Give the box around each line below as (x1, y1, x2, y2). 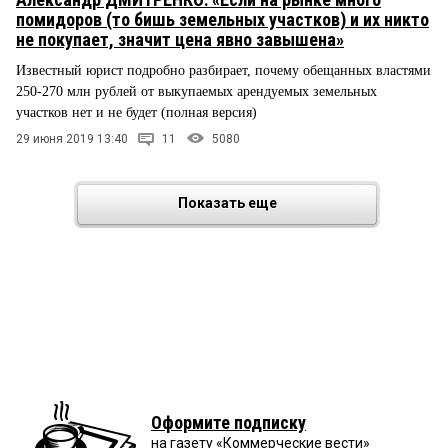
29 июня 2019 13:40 (16, 131, 128, 146)
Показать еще (177, 194, 277, 211)
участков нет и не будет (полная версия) (16, 104, 257, 120)
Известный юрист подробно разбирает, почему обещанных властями (16, 62, 431, 78)
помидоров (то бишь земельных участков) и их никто (16, 8, 429, 30)
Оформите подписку (151, 411, 306, 433)
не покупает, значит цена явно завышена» (16, 28, 344, 50)
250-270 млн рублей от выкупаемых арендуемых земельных (16, 83, 377, 99)
